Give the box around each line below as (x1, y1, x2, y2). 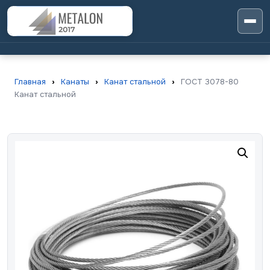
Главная (14, 77, 46, 87)
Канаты (61, 77, 89, 87)
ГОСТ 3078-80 (178, 77, 239, 87)
